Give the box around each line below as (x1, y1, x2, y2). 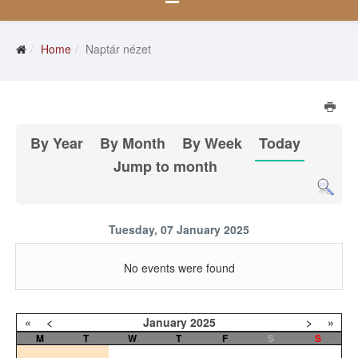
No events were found (123, 260, 235, 276)
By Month (100, 133, 166, 154)
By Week (182, 133, 243, 154)
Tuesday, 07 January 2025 (109, 221, 249, 238)
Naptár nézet (86, 41, 151, 58)
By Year (30, 133, 84, 154)
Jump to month (113, 156, 218, 177)
